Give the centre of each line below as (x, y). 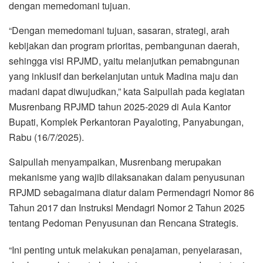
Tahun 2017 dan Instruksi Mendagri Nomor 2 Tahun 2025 (127, 207)
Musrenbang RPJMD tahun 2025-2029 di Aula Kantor (120, 106)
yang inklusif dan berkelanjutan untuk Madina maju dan (124, 76)
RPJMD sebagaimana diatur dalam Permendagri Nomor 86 (131, 192)
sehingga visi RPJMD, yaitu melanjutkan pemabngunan (124, 60)
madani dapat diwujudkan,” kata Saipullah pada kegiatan (127, 91)
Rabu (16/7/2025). (46, 137)
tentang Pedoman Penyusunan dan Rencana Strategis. (124, 222)
